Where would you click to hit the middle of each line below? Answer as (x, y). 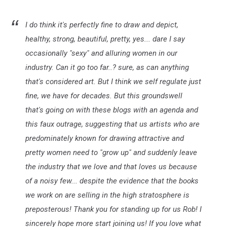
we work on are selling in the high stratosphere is (107, 195)
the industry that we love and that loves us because (111, 167)
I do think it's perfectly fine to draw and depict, (102, 25)
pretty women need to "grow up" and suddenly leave (111, 153)
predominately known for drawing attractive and (105, 139)
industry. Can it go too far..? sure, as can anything (107, 68)
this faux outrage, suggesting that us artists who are (112, 124)
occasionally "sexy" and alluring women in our (101, 53)
